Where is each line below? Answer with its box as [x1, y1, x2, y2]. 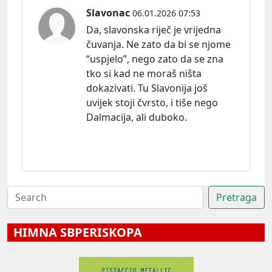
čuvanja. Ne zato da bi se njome [86, 37, 231, 51]
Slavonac [86, 5, 130, 19]
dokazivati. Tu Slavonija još [86, 81, 208, 95]
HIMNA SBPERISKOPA [7, 223, 142, 240]
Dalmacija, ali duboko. [86, 110, 187, 124]
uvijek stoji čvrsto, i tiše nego [86, 95, 218, 109]
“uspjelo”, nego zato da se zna [86, 52, 223, 66]
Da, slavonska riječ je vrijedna [86, 22, 221, 36]
